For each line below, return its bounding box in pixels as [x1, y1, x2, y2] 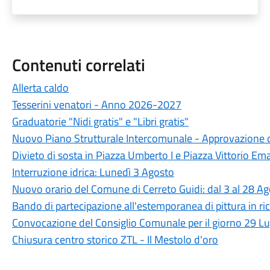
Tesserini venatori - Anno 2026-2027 [11, 96, 181, 113]
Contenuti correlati [11, 52, 145, 78]
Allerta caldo [11, 80, 69, 96]
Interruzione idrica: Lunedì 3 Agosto [11, 164, 174, 180]
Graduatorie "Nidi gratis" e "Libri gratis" [11, 113, 189, 130]
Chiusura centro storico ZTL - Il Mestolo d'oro [11, 231, 218, 248]
